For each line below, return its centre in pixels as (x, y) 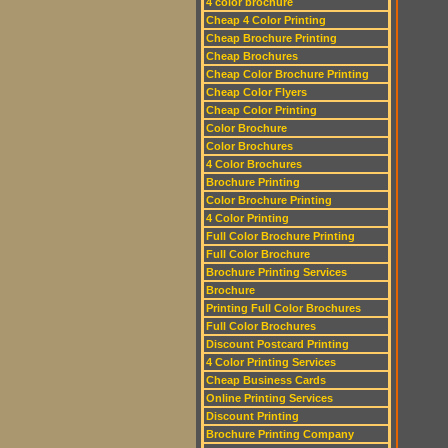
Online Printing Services (269, 398)
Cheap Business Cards (266, 380)
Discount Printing (252, 416)
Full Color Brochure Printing (280, 236)
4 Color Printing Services (271, 362)
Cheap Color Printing (261, 110)
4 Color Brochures (254, 164)
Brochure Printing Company (280, 434)
